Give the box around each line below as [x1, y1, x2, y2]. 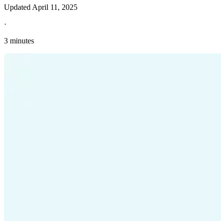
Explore [4, 98, 29, 107]
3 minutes [4, 37, 34, 45]
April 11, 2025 [32, 3, 77, 12]
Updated [4, 3, 32, 12]
